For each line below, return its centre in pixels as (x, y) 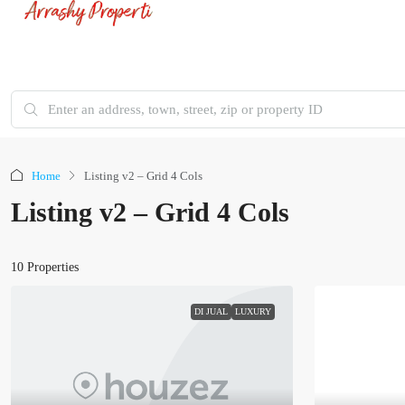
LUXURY (253, 311)
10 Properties (45, 267)
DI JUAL (211, 311)
